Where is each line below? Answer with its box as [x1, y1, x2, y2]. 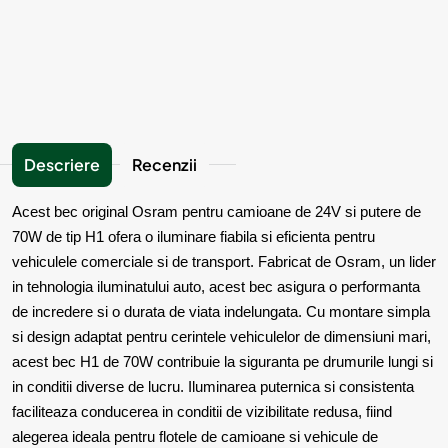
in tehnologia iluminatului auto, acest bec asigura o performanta [12, 278, 420, 295]
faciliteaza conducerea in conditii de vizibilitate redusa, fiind [12, 403, 392, 420]
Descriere [24, 154, 100, 175]
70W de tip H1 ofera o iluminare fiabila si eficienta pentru [12, 228, 375, 245]
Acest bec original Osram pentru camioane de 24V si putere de [12, 203, 421, 220]
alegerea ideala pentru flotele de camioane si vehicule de [12, 428, 378, 445]
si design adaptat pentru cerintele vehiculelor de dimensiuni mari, [12, 328, 431, 345]
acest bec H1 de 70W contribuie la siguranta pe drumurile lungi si [12, 353, 433, 370]
